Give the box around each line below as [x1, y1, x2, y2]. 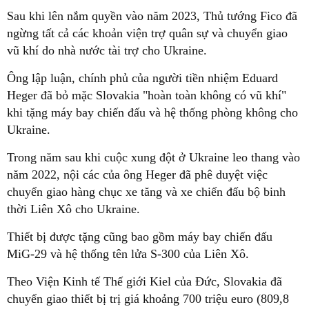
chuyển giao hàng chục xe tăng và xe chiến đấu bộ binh [7, 185, 286, 199]
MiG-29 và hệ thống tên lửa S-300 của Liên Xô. [7, 247, 249, 261]
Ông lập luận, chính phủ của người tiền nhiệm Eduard [7, 71, 278, 85]
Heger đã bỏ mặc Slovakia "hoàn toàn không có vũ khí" [7, 88, 286, 102]
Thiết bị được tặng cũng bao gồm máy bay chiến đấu [7, 230, 272, 243]
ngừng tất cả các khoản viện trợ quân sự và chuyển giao [7, 26, 288, 40]
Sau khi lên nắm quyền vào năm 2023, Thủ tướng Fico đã [7, 9, 297, 23]
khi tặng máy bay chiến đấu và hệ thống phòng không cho [7, 106, 298, 119]
